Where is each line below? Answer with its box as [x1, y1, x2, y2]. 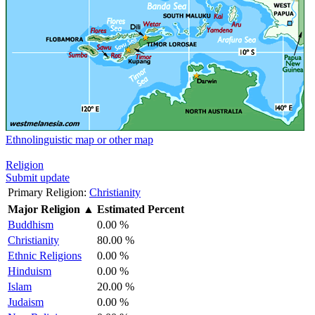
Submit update [6, 171, 70, 184]
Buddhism [8, 218, 53, 231]
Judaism [8, 295, 44, 308]
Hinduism [8, 264, 51, 277]
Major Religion [8, 202, 80, 215]
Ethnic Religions [8, 249, 82, 262]
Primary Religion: [8, 186, 86, 198]
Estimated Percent [97, 202, 184, 215]
